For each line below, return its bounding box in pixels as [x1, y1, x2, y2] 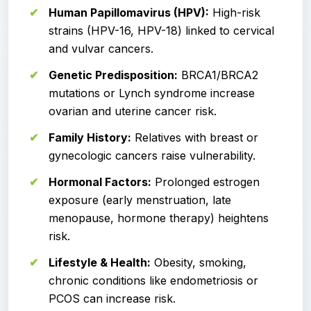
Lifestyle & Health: [49, 255, 151, 270]
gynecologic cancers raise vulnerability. [49, 149, 255, 163]
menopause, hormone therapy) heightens [49, 211, 269, 226]
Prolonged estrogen [151, 175, 260, 190]
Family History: [49, 131, 131, 145]
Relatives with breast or [131, 131, 258, 145]
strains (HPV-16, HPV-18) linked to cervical [49, 24, 274, 38]
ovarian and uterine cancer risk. [49, 104, 217, 119]
